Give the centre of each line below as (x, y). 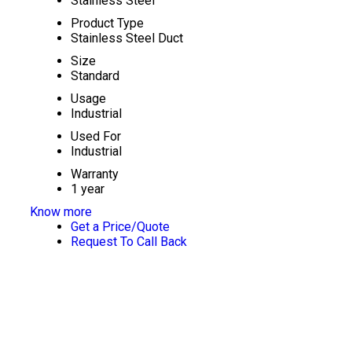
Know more (60, 212)
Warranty (94, 174)
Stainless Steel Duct (126, 38)
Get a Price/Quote (120, 227)
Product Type (107, 23)
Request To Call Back (128, 242)
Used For (95, 136)
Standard (95, 76)
